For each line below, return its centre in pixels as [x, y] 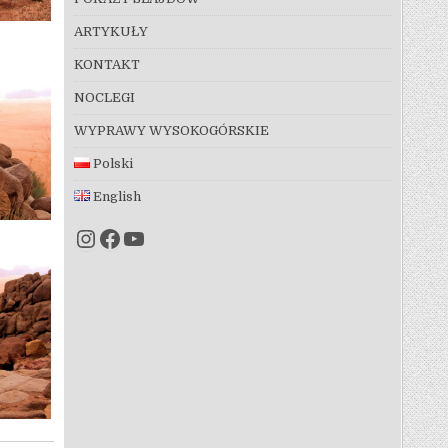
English [117, 196]
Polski [113, 163]
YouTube [171, 237]
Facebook [152, 237]
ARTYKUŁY [110, 31]
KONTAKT [106, 64]
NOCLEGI [104, 97]
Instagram [133, 237]
